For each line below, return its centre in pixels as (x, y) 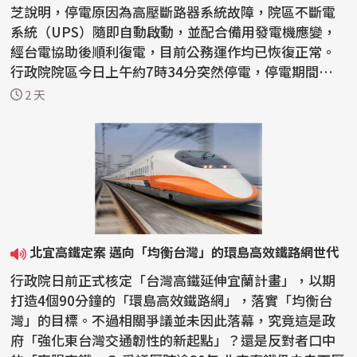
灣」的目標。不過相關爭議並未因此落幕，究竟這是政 (173, 320)
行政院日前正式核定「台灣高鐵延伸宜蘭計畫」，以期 (173, 280)
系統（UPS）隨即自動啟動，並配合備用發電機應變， (174, 32)
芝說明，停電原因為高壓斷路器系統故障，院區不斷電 (173, 12)
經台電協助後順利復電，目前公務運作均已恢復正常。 (173, 52)
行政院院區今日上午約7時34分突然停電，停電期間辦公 (178, 72)
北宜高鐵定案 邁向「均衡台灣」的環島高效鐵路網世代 (184, 252)
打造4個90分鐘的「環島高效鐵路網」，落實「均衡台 (172, 300)
